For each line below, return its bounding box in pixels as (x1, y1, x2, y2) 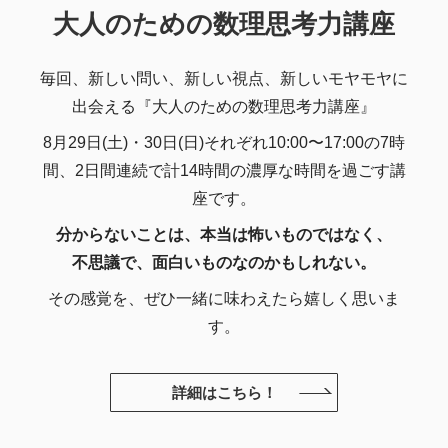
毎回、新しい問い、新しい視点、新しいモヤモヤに (40, 70, 408, 88)
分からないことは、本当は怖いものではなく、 (56, 226, 392, 244)
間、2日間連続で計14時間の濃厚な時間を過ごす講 (42, 162, 406, 180)
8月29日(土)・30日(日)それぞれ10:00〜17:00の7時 (43, 134, 405, 152)
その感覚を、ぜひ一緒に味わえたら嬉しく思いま (48, 290, 400, 308)
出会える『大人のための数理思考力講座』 (72, 98, 376, 116)
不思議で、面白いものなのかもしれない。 (72, 254, 376, 272)
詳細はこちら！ (171, 383, 277, 401)
